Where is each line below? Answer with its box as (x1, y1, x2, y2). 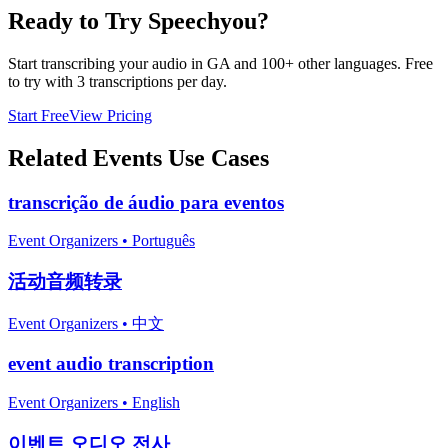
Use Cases (162, 144, 269, 171)
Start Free (8, 106, 69, 124)
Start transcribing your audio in (8, 54, 207, 72)
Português (132, 232, 195, 250)
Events (93, 144, 162, 171)
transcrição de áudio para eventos (8, 191, 284, 213)
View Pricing (69, 106, 152, 124)
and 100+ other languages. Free (230, 54, 433, 72)
